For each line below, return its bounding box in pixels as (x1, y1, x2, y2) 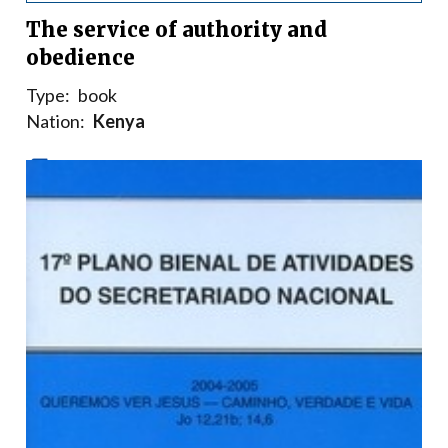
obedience (26, 45, 135, 71)
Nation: (26, 110, 85, 133)
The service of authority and (26, 17, 327, 43)
